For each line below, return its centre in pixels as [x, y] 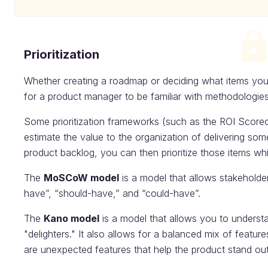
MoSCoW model [81, 178]
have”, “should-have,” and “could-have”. [112, 193]
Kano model [71, 218]
